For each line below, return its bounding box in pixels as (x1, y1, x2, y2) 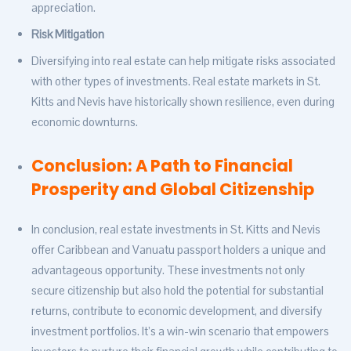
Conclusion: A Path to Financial (31, 154, 293, 178)
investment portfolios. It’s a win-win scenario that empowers (31, 324, 329, 339)
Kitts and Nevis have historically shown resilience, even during (31, 94, 335, 110)
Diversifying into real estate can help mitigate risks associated (31, 53, 335, 69)
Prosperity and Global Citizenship (31, 178, 314, 201)
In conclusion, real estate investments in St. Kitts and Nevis (31, 222, 320, 237)
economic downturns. (31, 114, 138, 130)
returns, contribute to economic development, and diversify (31, 303, 322, 319)
